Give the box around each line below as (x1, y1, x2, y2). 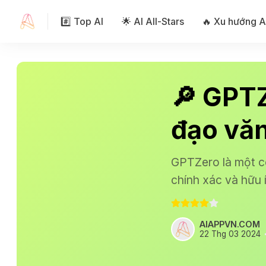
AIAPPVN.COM (199, 219, 260, 230)
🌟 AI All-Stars (121, 15, 184, 27)
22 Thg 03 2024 (199, 229, 261, 239)
